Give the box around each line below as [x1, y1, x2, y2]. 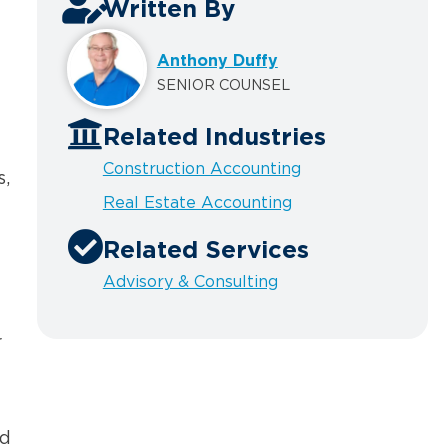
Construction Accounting [102, 161, 301, 177]
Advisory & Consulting [102, 274, 278, 291]
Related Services [102, 239, 309, 264]
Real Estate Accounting [102, 195, 292, 211]
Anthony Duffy [156, 52, 278, 69]
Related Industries [102, 126, 326, 150]
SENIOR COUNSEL [156, 77, 290, 93]
